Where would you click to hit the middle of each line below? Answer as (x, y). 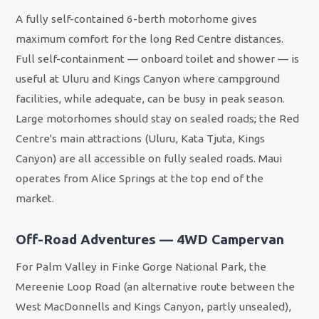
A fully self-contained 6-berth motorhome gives (137, 19)
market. (35, 198)
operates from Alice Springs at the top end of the (140, 178)
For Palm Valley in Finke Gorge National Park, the (141, 266)
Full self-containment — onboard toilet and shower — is (158, 58)
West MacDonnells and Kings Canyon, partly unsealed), (154, 306)
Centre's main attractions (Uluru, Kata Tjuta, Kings (141, 138)
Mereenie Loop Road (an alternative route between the (156, 286)
